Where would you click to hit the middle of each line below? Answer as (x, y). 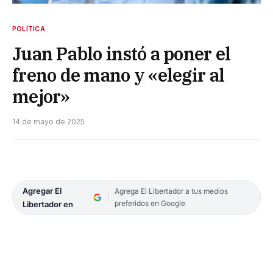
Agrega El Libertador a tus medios (171, 191)
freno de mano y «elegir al (119, 75)
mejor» (41, 96)
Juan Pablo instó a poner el (122, 53)
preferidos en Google (150, 203)
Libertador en (48, 204)
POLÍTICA (29, 28)
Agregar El (42, 190)
